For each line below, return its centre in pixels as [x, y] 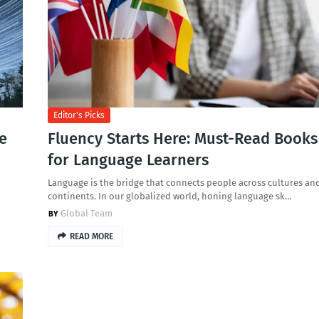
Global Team [86, 213]
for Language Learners [128, 160]
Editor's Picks [79, 115]
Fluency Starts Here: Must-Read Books [182, 138]
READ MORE [91, 236]
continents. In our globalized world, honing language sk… [169, 196]
